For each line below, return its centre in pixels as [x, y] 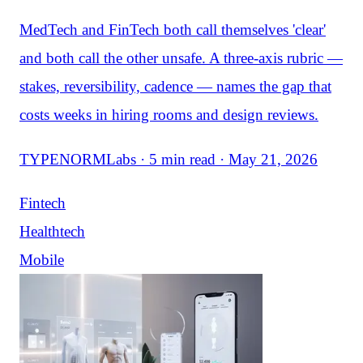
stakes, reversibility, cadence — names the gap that [175, 87]
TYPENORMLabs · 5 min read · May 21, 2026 [169, 159]
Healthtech [52, 231]
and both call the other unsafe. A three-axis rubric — [181, 58]
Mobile [42, 259]
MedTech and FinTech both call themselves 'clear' [173, 30]
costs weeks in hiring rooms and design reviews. [169, 115]
